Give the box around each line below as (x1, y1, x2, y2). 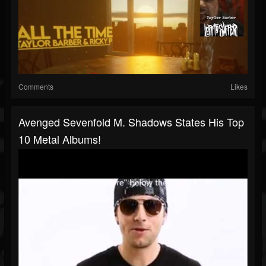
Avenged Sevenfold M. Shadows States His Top (18, 114, 244, 130)
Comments (18, 81, 53, 92)
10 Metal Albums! (18, 131, 101, 147)
